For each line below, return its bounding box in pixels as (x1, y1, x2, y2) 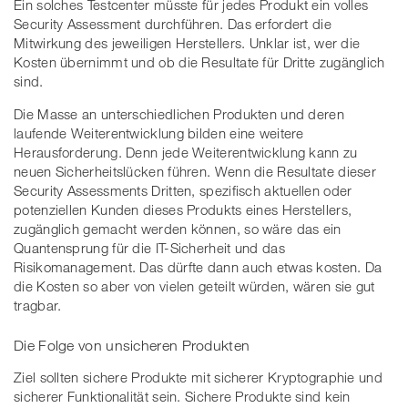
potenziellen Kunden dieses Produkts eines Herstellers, (14, 201, 352, 219)
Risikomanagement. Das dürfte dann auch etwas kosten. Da (14, 259, 382, 276)
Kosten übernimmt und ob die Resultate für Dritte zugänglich (14, 54, 385, 71)
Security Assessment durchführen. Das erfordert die (14, 15, 331, 33)
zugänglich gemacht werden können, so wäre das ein (14, 220, 342, 238)
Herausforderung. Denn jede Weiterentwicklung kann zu (14, 144, 358, 161)
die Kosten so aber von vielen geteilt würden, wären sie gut (14, 278, 375, 295)
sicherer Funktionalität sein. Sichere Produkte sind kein (14, 387, 351, 404)
